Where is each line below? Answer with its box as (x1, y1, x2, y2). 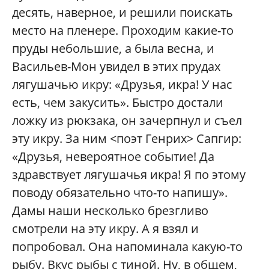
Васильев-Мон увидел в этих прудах (12, 58, 220, 74)
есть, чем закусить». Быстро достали (12, 94, 223, 110)
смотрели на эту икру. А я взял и (12, 220, 199, 237)
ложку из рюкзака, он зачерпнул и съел (12, 112, 242, 128)
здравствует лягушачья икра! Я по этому (12, 166, 246, 183)
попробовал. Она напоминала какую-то (12, 238, 243, 255)
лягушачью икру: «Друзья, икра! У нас (12, 76, 232, 92)
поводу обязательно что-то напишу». (12, 184, 228, 201)
